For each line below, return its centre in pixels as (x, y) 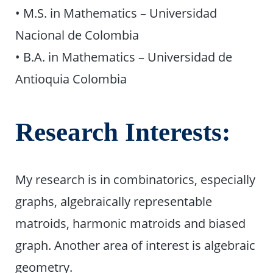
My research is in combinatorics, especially (136, 179)
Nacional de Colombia (77, 34)
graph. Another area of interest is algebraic (136, 245)
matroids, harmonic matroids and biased (131, 223)
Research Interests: (123, 132)
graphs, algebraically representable (114, 201)
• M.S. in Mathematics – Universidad (116, 12)
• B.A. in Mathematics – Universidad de (124, 56)
